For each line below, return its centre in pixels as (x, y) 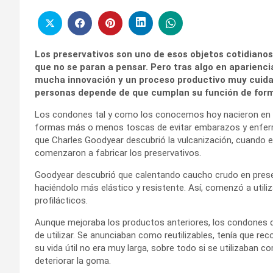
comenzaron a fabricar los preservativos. (118, 153)
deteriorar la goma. (73, 261)
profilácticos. (61, 200)
